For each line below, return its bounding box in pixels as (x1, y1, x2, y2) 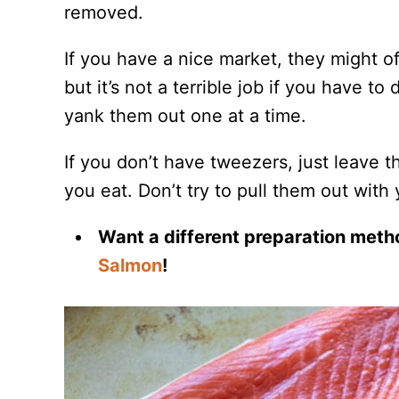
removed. (64, 2, 143, 23)
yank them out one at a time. (64, 105, 306, 126)
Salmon (98, 255, 163, 276)
